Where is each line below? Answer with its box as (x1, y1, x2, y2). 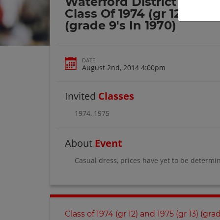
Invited (65, 89, 98, 103)
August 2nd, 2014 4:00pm (82, 62, 165, 72)
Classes (98, 89, 134, 103)
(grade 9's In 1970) (65, 18, 176, 33)
